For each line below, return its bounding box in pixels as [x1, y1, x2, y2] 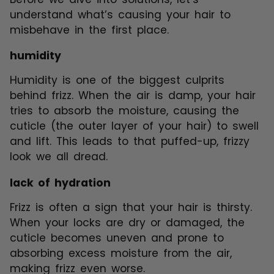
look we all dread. [10, 149, 108, 165]
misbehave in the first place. [10, 22, 169, 37]
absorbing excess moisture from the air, [10, 246, 232, 261]
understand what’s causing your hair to [10, 7, 231, 22]
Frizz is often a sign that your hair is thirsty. [10, 200, 252, 215]
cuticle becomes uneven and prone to [10, 231, 224, 246]
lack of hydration [10, 176, 111, 191]
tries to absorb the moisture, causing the [10, 103, 239, 119]
